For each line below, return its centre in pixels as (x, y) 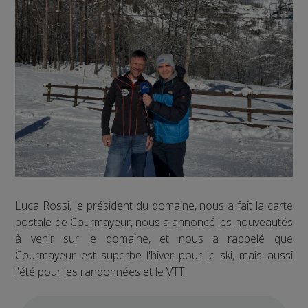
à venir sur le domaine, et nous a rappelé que (154, 239)
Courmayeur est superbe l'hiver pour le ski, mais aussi (154, 255)
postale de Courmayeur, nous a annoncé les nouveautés (154, 222)
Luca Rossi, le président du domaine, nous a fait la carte (154, 206)
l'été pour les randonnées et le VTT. (101, 272)
